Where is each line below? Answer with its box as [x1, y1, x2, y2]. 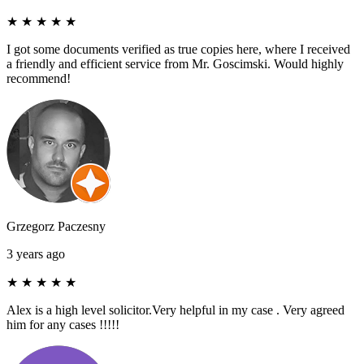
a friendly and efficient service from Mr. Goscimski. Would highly [6, 56, 344, 71]
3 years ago [6, 246, 65, 261]
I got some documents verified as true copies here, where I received [6, 41, 350, 56]
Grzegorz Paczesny [6, 219, 106, 233]
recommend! [6, 71, 71, 85]
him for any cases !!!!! [6, 317, 119, 331]
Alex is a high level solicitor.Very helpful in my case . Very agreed [6, 302, 344, 317]
